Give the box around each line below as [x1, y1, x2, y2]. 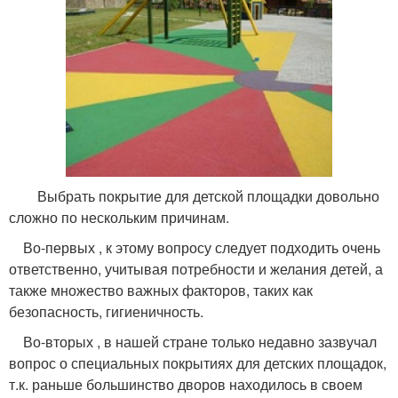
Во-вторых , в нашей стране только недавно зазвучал [9, 330, 377, 352]
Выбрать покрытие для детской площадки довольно [9, 185, 379, 206]
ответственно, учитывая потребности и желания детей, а [9, 258, 383, 279]
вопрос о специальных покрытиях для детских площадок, [9, 352, 386, 373]
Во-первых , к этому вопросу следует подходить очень [9, 236, 380, 258]
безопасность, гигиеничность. [9, 300, 203, 322]
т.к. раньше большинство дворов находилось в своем [9, 373, 362, 394]
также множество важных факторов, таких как [9, 279, 313, 300]
